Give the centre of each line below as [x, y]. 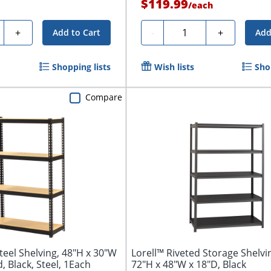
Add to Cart [77, 33]
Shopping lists [82, 67]
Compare [104, 97]
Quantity [188, 31]
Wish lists [175, 67]
